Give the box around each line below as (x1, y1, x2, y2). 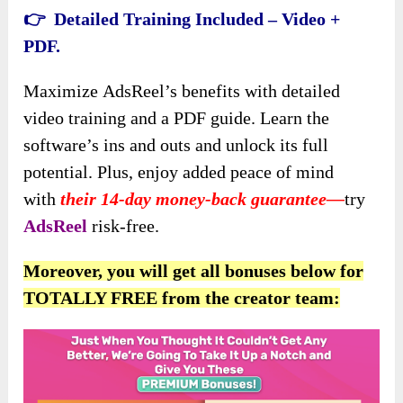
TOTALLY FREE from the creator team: (23, 287, 341, 308)
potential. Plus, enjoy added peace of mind (23, 161, 335, 182)
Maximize (23, 80, 103, 101)
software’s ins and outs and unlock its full (23, 134, 329, 155)
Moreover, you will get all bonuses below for (23, 260, 364, 281)
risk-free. (87, 215, 160, 236)
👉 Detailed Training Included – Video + (23, 8, 341, 29)
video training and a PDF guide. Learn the (23, 107, 330, 128)
